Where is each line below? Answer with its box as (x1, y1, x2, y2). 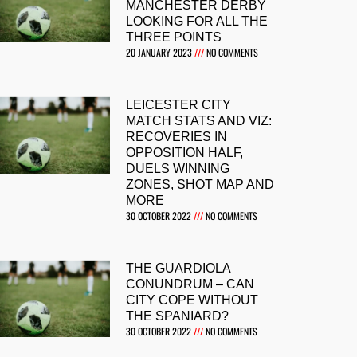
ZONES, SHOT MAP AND (126, 178, 275, 192)
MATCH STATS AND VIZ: (126, 114, 273, 128)
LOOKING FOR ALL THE (126, 14, 269, 29)
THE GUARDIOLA (126, 261, 231, 276)
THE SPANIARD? (126, 309, 229, 324)
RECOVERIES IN (126, 130, 228, 144)
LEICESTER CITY (126, 98, 232, 112)
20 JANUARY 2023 (126, 45, 195, 60)
